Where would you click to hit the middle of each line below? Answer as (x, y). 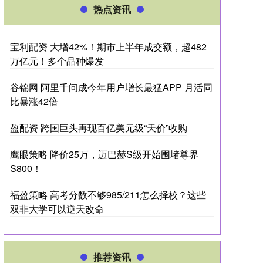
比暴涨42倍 (34, 101)
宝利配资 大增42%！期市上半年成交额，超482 (108, 47)
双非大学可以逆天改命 (57, 209)
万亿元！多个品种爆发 (57, 61)
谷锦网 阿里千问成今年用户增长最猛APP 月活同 (111, 87)
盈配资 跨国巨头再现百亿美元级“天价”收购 (99, 128)
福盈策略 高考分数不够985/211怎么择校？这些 (108, 195)
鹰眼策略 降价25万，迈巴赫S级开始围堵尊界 (104, 154)
